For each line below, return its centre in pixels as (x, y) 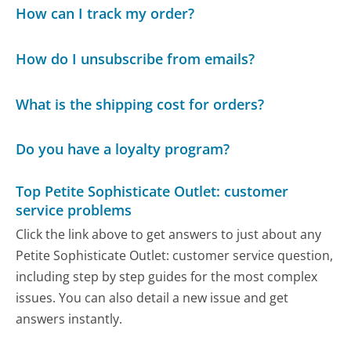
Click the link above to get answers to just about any (169, 235)
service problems (74, 210)
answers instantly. (69, 319)
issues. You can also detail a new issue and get (152, 298)
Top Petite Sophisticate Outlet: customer (152, 191)
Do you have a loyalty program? (123, 149)
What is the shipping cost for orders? (140, 104)
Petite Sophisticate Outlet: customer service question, (175, 256)
